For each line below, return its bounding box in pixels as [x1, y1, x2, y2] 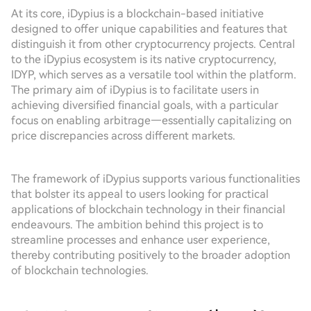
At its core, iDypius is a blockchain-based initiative [11, 7, 264, 20]
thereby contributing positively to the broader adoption [11, 249, 290, 262]
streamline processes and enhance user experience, [11, 233, 270, 246]
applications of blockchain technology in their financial [11, 203, 285, 216]
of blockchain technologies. [11, 264, 149, 277]
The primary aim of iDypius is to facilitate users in [11, 83, 259, 96]
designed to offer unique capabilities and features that [11, 22, 287, 35]
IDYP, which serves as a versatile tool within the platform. [11, 68, 296, 81]
